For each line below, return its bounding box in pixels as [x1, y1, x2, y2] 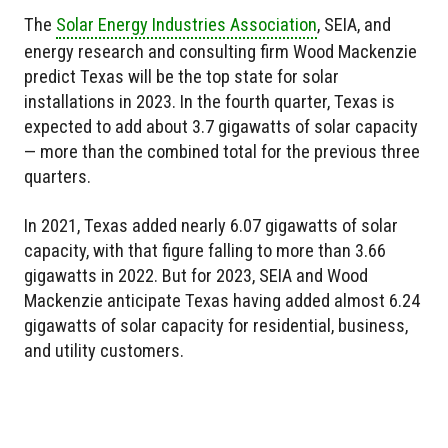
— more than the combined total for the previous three [24, 140, 420, 162]
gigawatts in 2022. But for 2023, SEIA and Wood [24, 264, 368, 286]
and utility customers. [24, 339, 184, 361]
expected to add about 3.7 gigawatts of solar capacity [24, 115, 418, 137]
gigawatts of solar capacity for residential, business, [24, 314, 408, 336]
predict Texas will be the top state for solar [24, 65, 339, 87]
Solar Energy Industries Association [56, 13, 317, 35]
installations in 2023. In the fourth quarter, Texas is [24, 90, 395, 112]
